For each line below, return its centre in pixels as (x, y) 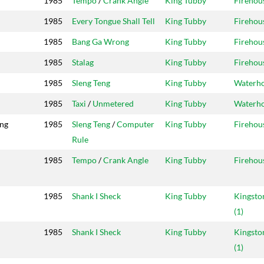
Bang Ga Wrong (100, 42)
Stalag (83, 62)
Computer (136, 124)
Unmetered (113, 104)
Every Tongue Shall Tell (113, 21)
